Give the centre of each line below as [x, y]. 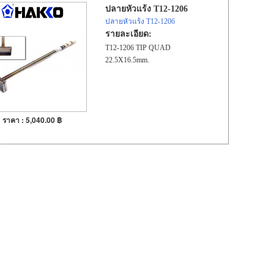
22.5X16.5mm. [127, 60]
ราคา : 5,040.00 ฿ [32, 120]
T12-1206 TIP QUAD [138, 47]
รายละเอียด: [128, 34]
